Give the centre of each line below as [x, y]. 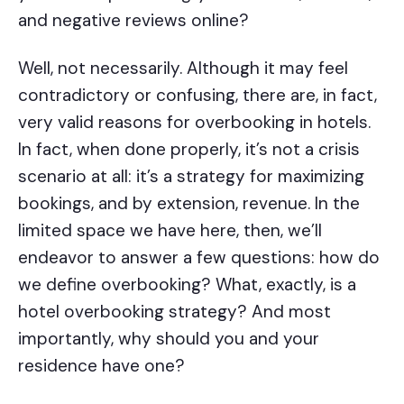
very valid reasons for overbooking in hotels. [194, 122]
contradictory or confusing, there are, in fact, [197, 95]
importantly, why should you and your [169, 338]
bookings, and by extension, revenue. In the [189, 203]
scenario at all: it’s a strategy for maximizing [191, 176]
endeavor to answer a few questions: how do [199, 257]
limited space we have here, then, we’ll [170, 230]
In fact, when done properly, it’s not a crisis [189, 149]
